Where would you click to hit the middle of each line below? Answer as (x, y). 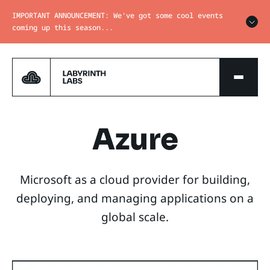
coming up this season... (63, 27)
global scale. (135, 217)
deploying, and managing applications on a (135, 198)
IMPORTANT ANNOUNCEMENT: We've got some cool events (118, 15)
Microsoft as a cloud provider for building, (135, 180)
